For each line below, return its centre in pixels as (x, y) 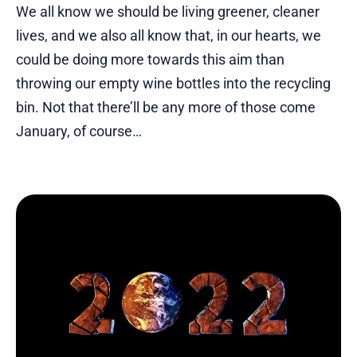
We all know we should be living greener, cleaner (168, 12)
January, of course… (79, 131)
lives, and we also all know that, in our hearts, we (169, 36)
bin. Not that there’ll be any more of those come (166, 108)
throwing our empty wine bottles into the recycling (173, 84)
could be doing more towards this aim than (150, 60)
